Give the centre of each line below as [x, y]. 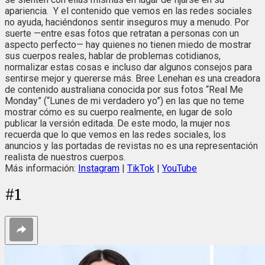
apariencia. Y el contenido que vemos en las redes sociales [128, 11]
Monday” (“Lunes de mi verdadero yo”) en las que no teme [125, 101]
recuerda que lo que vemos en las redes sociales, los [115, 134]
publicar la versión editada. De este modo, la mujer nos [117, 123]
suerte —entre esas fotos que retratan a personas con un [122, 33]
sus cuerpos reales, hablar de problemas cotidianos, [113, 56]
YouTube [180, 168]
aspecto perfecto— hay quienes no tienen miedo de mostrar [128, 44]
